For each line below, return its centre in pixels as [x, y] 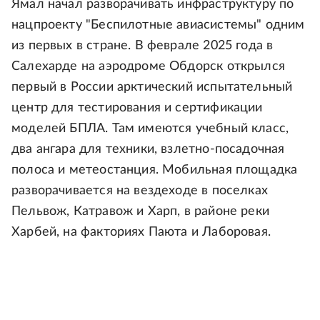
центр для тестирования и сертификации [137, 108]
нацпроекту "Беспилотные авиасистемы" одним [158, 25]
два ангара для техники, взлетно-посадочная [148, 150]
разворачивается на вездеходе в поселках [140, 191]
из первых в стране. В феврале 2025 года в [142, 46]
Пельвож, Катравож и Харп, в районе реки [141, 212]
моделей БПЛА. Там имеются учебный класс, [150, 129]
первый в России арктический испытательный [152, 87]
